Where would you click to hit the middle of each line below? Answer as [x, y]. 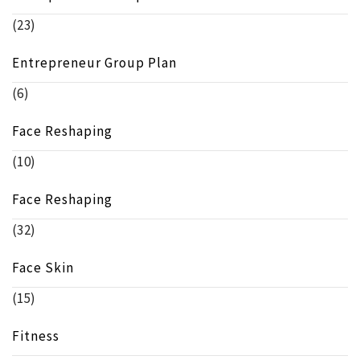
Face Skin [43, 268]
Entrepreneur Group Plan [94, 63]
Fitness [36, 336]
